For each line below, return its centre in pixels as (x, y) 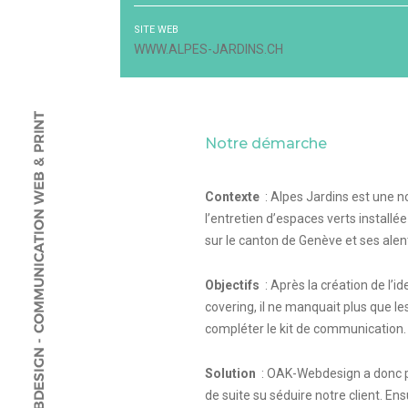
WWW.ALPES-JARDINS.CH (209, 49)
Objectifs (234, 285)
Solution (232, 373)
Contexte (234, 197)
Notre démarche (266, 143)
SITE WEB (156, 30)
